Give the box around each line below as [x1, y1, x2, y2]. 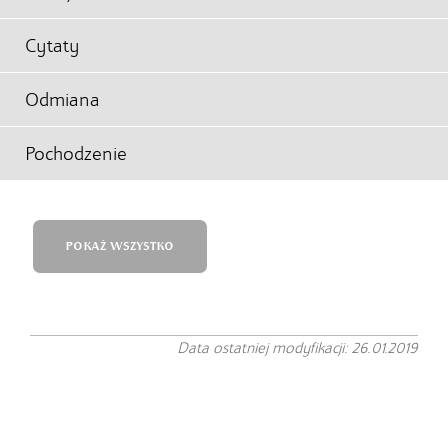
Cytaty [25, 34, 80, 57]
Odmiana [25, 88, 100, 111]
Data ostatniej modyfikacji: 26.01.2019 [177, 339, 418, 357]
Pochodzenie [25, 142, 127, 165]
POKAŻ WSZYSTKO [65, 239, 175, 254]
